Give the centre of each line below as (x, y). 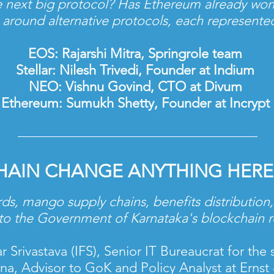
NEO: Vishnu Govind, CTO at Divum (135, 87)
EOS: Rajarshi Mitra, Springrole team (135, 54)
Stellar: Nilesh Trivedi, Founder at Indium (135, 70)
